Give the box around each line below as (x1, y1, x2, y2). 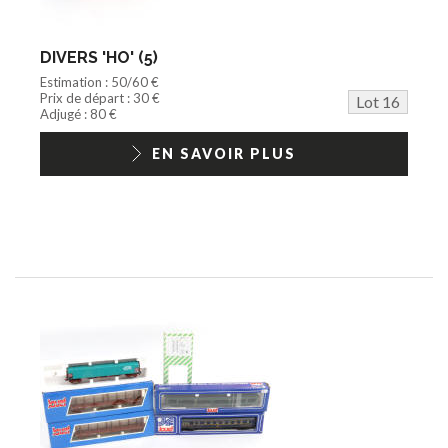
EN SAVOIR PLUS (152, 144, 296, 162)
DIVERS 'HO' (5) (40, 47, 158, 67)
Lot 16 (356, 91, 400, 111)
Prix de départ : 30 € (40, 89, 160, 106)
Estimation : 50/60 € (40, 73, 159, 90)
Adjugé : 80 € (40, 105, 117, 122)
